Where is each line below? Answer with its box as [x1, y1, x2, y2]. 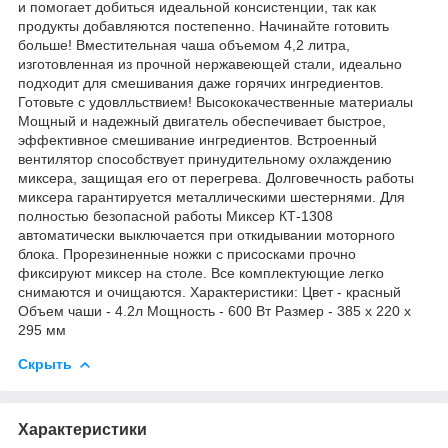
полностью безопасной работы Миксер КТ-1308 [18, 207, 333, 224]
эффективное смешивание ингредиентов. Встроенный [18, 131, 377, 148]
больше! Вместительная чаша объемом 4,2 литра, [18, 36, 350, 53]
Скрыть [18, 355, 72, 372]
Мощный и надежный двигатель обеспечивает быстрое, [18, 112, 386, 129]
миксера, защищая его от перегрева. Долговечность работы [18, 169, 414, 186]
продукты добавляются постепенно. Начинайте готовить [18, 17, 389, 34]
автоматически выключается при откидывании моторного [18, 226, 395, 243]
